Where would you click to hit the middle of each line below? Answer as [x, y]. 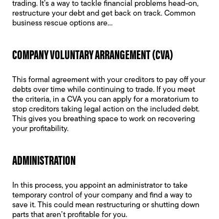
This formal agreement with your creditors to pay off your [109, 80]
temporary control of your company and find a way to [102, 196]
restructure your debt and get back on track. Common [104, 14]
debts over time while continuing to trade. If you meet [104, 90]
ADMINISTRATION [44, 160]
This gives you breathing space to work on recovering [104, 119]
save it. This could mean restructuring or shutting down [106, 205]
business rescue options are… [62, 23]
